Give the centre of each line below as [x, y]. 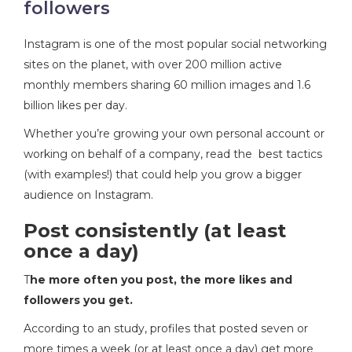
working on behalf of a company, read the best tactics [173, 154]
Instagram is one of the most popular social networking [175, 44]
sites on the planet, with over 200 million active [153, 64]
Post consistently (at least [155, 231]
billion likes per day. [75, 105]
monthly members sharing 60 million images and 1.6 [167, 85]
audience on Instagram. [88, 195]
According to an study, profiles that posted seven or [166, 328]
